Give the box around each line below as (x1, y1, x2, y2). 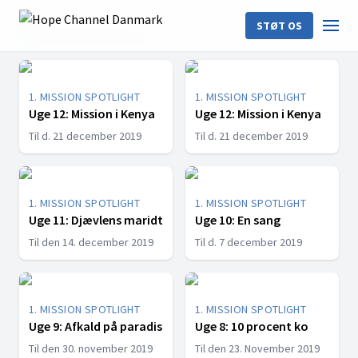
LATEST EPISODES (19, 27, 133, 46)
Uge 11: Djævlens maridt (29, 212, 163, 228)
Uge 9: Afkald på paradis (29, 318, 162, 334)
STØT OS (257, 18, 302, 33)
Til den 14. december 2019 (29, 235, 153, 249)
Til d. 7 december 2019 (195, 235, 302, 249)
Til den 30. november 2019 (29, 341, 153, 356)
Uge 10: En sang (195, 212, 280, 228)
